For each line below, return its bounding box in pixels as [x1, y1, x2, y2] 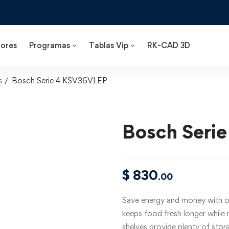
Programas [29, 40, 70, 50]
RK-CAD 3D [147, 40, 190, 50]
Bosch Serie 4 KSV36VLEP [12, 76, 107, 85]
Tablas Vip [89, 40, 128, 50]
